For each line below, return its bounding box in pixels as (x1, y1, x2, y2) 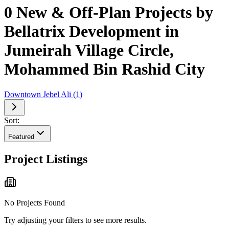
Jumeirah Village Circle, (4, 41, 174, 60)
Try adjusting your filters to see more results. (4, 216, 147, 225)
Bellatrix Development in (4, 22, 179, 41)
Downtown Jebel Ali (4, 89, 71, 99)
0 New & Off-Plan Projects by (4, 3, 213, 22)
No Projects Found (4, 198, 65, 208)
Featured (8, 132, 34, 141)
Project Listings (4, 152, 87, 166)
